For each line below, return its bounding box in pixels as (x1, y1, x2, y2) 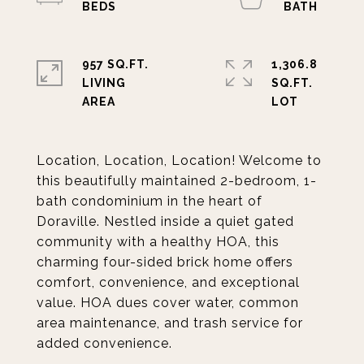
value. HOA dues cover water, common (37, 295, 299, 310)
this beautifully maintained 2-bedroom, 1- (37, 173, 317, 188)
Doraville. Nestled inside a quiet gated (37, 214, 294, 229)
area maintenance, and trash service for (37, 315, 303, 331)
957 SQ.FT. (82, 58, 149, 71)
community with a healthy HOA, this (37, 234, 279, 249)
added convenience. (37, 336, 172, 351)
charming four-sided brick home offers (37, 254, 293, 270)
